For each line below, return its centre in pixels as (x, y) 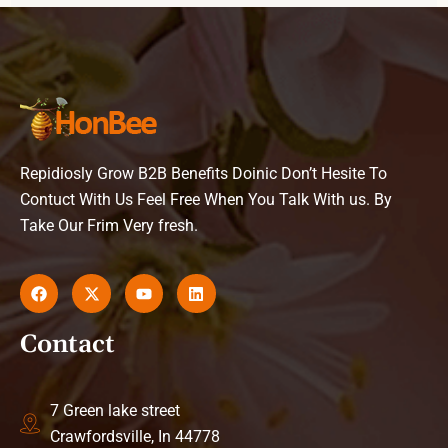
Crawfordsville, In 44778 (135, 436)
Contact (67, 344)
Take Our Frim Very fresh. (109, 226)
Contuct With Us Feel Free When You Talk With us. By (206, 200)
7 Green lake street (115, 410)
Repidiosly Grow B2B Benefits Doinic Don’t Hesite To (203, 174)
